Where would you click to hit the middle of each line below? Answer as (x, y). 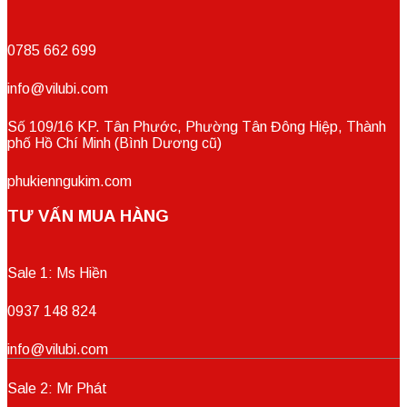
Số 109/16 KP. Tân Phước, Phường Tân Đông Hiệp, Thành (197, 126)
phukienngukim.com (69, 181)
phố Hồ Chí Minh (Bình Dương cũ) (114, 143)
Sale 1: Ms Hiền (57, 273)
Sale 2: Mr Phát (57, 389)
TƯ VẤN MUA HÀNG (88, 216)
